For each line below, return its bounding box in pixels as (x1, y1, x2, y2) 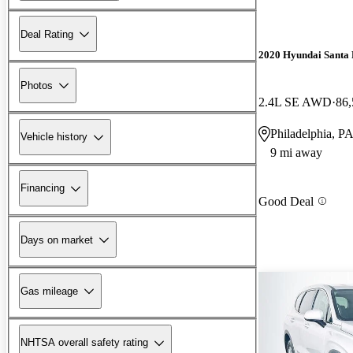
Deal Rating (20, 28, 73, 40)
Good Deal (258, 194, 314, 208)
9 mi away (270, 145, 322, 159)
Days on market (20, 233, 93, 246)
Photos (20, 79, 53, 91)
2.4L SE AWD (258, 95, 332, 109)
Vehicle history (20, 131, 87, 143)
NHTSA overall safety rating (20, 336, 148, 349)
